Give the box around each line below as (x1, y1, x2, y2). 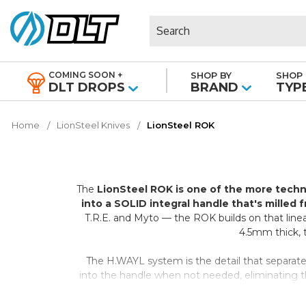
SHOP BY (191, 70, 232, 81)
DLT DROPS (48, 80, 125, 95)
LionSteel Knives (56, 120, 130, 130)
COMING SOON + (48, 70, 122, 80)
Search (150, 16, 182, 29)
